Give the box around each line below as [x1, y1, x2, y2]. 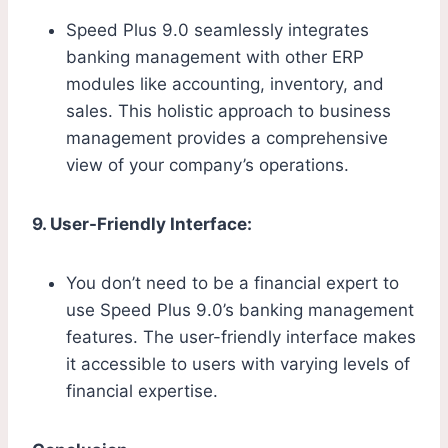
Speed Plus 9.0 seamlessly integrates [66, 20, 369, 41]
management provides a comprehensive [66, 128, 388, 149]
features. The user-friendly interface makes [66, 327, 416, 348]
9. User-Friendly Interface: [32, 214, 252, 235]
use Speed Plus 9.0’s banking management [66, 300, 414, 321]
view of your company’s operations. [66, 155, 349, 176]
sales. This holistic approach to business [66, 101, 391, 122]
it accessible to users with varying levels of [66, 354, 410, 375]
